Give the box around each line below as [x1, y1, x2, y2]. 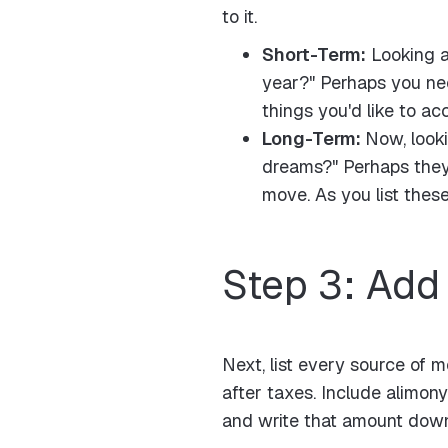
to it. [222, 5, 257, 28]
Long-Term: [262, 127, 365, 150]
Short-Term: [262, 43, 366, 66]
